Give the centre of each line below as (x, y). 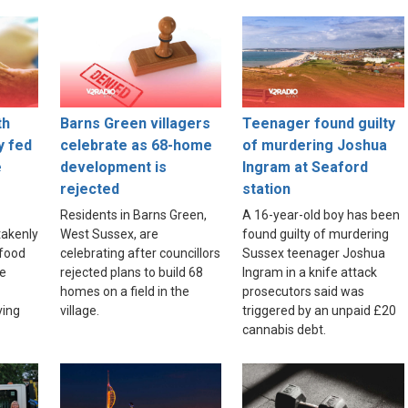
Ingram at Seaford (306, 168)
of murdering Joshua (315, 146)
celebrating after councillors (140, 254)
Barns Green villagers (135, 124)
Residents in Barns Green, (133, 215)
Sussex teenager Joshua (314, 254)
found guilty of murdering (316, 235)
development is (113, 168)
